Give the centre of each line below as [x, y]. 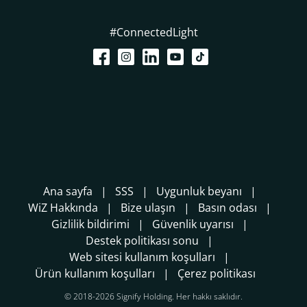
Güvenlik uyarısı [193, 224]
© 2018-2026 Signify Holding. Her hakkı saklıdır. [153, 296]
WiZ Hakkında [63, 207]
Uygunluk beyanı [199, 191]
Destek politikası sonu [142, 240]
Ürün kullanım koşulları [95, 273]
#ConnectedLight [153, 32]
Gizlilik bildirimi [90, 224]
